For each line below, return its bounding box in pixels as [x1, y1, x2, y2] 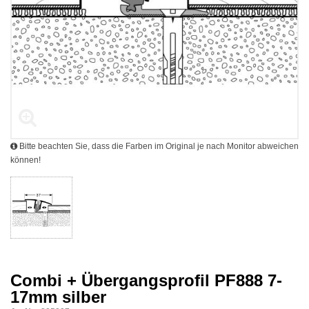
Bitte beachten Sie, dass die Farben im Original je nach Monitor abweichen [17, 141, 299, 151]
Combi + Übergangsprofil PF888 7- [10, 271, 282, 290]
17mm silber [10, 288, 106, 306]
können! [10, 155, 41, 165]
